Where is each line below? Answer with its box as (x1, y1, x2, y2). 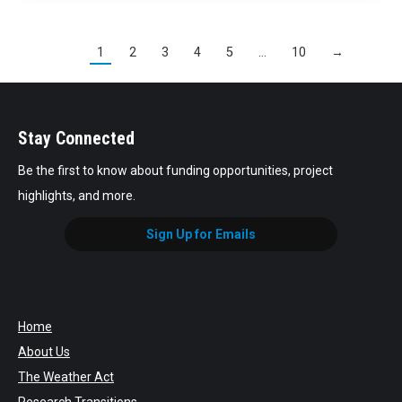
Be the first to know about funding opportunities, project (18, 162, 333, 178)
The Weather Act (18, 370, 114, 385)
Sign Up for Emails (146, 226, 256, 241)
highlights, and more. (18, 188, 135, 203)
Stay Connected (18, 127, 135, 149)
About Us (18, 345, 70, 360)
